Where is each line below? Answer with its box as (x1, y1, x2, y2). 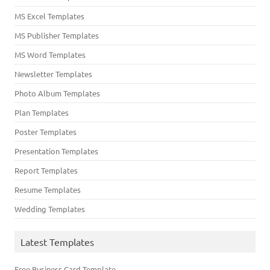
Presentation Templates (14, 146, 98, 156)
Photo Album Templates (14, 88, 100, 98)
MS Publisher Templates (14, 30, 99, 40)
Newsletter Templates (14, 69, 92, 79)
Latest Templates (20, 236, 94, 248)
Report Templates (14, 165, 78, 175)
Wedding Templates (14, 204, 85, 214)
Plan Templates (14, 107, 69, 118)
